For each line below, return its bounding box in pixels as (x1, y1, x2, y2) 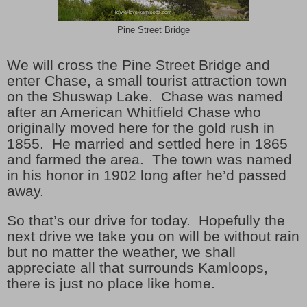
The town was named (152, 151, 292, 168)
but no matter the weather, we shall (7, 243, 236, 260)
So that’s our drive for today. (7, 212, 191, 229)
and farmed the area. (7, 151, 144, 168)
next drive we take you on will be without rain (7, 228, 299, 245)
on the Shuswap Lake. (7, 88, 153, 105)
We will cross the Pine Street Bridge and (7, 56, 270, 73)
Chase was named (161, 88, 283, 105)
